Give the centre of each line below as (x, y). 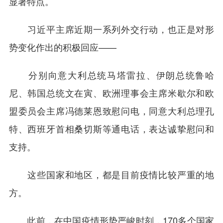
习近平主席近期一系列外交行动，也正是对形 (111, 29)
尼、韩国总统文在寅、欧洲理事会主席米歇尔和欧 (111, 92)
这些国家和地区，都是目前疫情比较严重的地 (111, 174)
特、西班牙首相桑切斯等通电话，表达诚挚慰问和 (111, 128)
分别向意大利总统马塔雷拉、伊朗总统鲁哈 (111, 74)
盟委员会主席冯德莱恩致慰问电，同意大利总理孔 (111, 110)
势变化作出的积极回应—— (62, 47)
